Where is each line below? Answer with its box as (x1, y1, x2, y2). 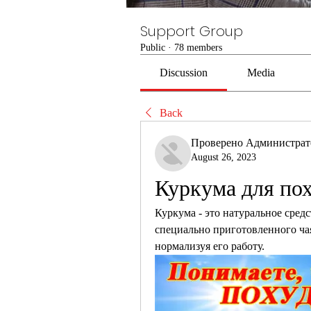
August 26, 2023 (191, 152, 256, 162)
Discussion (160, 67, 208, 78)
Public (140, 42, 165, 53)
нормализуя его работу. (155, 240, 264, 252)
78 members (174, 42, 222, 53)
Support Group (140, 22, 243, 41)
